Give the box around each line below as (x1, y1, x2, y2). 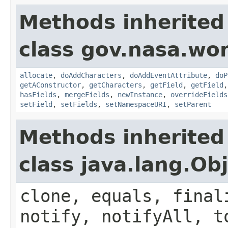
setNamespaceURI (105, 100, 166, 108)
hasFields (20, 90, 56, 99)
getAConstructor (20, 80, 81, 89)
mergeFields (65, 90, 109, 99)
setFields (61, 100, 97, 108)
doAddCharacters (61, 71, 122, 79)
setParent (175, 100, 211, 108)
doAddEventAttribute (130, 71, 207, 79)
